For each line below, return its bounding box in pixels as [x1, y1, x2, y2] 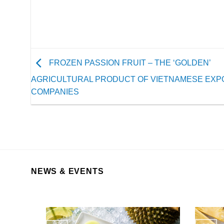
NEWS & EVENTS [31, 166, 104, 175]
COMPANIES [31, 87, 79, 96]
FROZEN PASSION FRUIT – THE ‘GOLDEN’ [47, 58, 210, 67]
